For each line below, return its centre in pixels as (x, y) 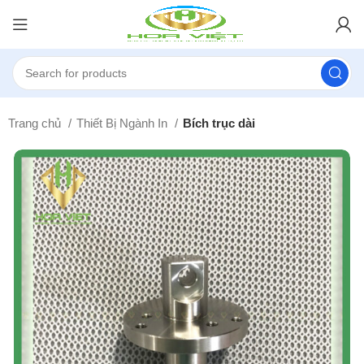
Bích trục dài (219, 123)
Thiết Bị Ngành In (124, 123)
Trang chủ (37, 123)
